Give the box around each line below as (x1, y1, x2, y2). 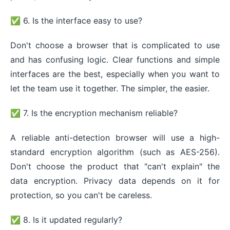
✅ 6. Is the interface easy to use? (10, 15, 142, 26)
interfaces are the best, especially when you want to (10, 68, 220, 79)
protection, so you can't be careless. (10, 189, 152, 200)
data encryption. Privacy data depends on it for (10, 175, 220, 186)
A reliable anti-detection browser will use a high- (10, 132, 220, 143)
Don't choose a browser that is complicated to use (10, 40, 220, 50)
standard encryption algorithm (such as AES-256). (10, 146, 220, 157)
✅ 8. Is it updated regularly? (10, 214, 122, 225)
